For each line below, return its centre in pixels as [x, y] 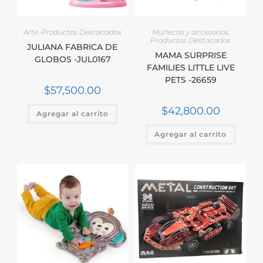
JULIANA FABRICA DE [73, 47]
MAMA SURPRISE [190, 55]
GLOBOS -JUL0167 [72, 60]
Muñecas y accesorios [190, 32]
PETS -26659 [190, 80]
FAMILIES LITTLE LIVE [190, 68]
